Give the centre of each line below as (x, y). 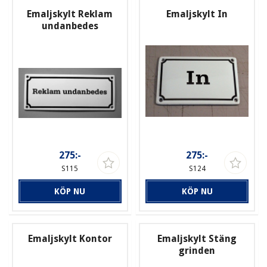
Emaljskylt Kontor (70, 238)
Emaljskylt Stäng (197, 238)
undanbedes (70, 26)
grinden (197, 250)
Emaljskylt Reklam (70, 14)
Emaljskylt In (197, 14)
